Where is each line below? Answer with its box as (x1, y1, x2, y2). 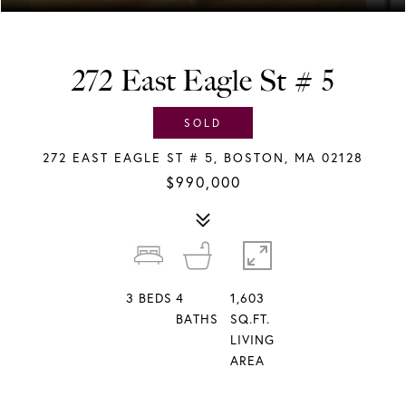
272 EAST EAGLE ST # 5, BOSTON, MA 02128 (43, 150, 363, 166)
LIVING (229, 332, 275, 348)
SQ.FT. (229, 311, 270, 327)
